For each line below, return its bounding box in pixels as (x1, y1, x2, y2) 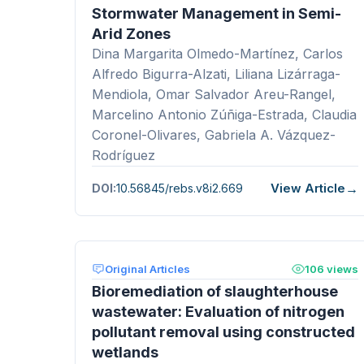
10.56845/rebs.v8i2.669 (116, 181, 243, 196)
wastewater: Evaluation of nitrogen (92, 302, 344, 320)
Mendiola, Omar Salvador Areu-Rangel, (92, 85, 336, 102)
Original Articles (105, 262, 190, 275)
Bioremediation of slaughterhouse (92, 282, 338, 300)
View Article (271, 180, 345, 197)
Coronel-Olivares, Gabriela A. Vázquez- (92, 126, 336, 143)
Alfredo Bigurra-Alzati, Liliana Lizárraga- (92, 65, 340, 82)
